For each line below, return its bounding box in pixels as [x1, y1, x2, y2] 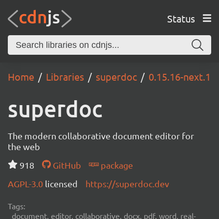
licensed [45, 178, 78, 189]
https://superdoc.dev [86, 178, 169, 189]
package [98, 160, 133, 170]
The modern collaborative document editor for [8, 131, 194, 141]
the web [8, 141, 40, 152]
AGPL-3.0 [8, 178, 45, 189]
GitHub [50, 160, 81, 170]
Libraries [46, 70, 84, 83]
